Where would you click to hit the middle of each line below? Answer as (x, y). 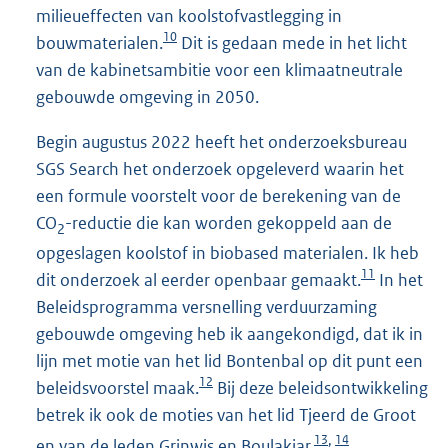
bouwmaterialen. (99, 43)
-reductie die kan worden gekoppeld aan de (228, 223)
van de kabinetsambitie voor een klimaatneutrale (219, 70)
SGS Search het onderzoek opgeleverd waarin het (220, 169)
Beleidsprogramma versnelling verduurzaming (206, 307)
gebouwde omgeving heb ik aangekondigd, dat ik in (229, 334)
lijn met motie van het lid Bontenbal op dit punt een (229, 361)
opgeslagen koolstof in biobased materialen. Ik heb (227, 253)
